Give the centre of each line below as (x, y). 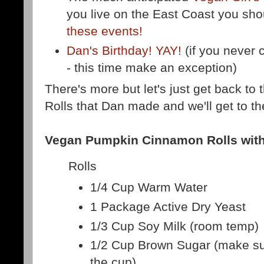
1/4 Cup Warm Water (151, 187)
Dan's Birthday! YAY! (124, 50)
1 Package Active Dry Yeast (168, 207)
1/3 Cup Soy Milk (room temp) (175, 226)
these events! (105, 31)
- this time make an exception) (152, 67)
